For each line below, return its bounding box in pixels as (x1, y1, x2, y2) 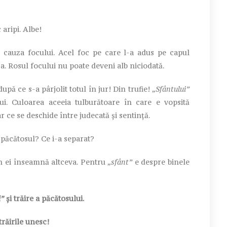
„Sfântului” (152, 84, 190, 94)
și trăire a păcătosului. (4, 193, 85, 203)
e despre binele (132, 157, 190, 167)
